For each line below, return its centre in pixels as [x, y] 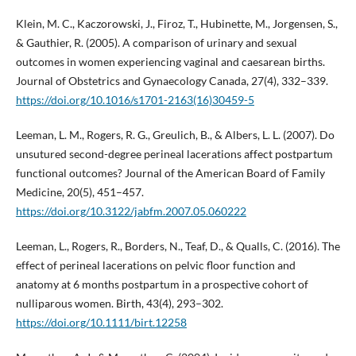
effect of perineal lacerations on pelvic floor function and [155, 265]
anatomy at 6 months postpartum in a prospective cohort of [162, 284]
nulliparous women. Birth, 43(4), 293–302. [119, 304]
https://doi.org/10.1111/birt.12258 [101, 323]
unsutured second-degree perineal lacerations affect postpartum [174, 154]
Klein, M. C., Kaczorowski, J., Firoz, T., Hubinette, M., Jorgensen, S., [176, 24]
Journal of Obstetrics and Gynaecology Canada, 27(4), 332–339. [172, 81]
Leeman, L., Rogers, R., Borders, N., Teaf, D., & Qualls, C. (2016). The [178, 246]
